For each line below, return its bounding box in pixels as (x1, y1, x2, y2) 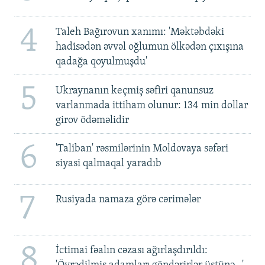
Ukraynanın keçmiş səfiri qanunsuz (55, 85, 214, 96)
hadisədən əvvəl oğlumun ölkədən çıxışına (55, 41, 244, 53)
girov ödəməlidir (55, 114, 129, 126)
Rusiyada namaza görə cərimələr (55, 194, 201, 206)
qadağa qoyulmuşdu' (55, 56, 147, 68)
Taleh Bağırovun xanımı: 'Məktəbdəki (55, 27, 224, 38)
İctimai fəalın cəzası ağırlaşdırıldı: (55, 245, 208, 257)
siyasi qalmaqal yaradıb (55, 158, 161, 170)
